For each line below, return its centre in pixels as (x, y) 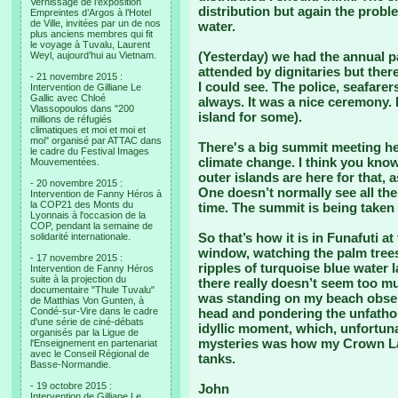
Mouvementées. (65, 162)
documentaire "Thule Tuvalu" (92, 290)
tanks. (217, 358)
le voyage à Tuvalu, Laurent (90, 44)
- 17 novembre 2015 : (76, 258)
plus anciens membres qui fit (92, 34)
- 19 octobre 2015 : (71, 386)
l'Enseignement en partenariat (94, 343)
